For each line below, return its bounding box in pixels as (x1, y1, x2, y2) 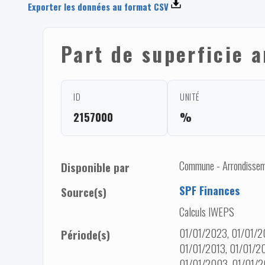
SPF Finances (179, 182, 240, 198)
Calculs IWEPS (179, 203, 234, 219)
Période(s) (61, 226, 110, 243)
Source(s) (61, 183, 106, 200)
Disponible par (61, 159, 130, 175)
